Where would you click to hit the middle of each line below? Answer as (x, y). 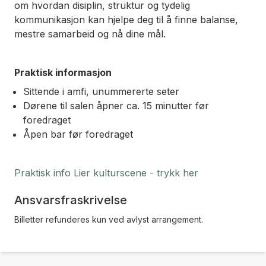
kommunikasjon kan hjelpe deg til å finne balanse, (126, 19)
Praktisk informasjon (63, 72)
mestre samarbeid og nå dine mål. (90, 34)
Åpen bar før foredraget (78, 134)
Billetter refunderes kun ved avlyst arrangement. (109, 219)
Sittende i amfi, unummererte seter (101, 92)
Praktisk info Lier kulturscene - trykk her (106, 172)
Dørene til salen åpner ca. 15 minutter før (116, 106)
